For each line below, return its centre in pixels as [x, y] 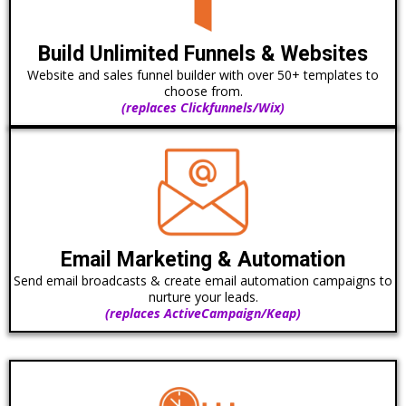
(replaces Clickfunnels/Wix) [203, 107]
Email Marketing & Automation [203, 260]
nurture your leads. [203, 297]
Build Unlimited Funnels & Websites [203, 54]
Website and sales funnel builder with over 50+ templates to [203, 75]
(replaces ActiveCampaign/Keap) [203, 313]
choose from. [203, 91]
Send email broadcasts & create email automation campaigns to [203, 280]
